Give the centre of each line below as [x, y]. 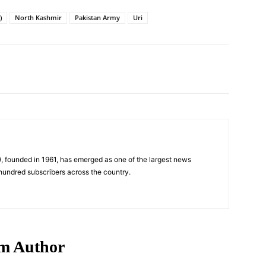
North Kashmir [38, 17]
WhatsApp [127, 68]
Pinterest [52, 68]
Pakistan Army [97, 17]
